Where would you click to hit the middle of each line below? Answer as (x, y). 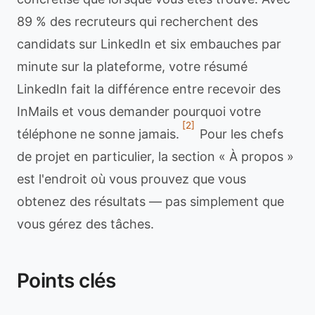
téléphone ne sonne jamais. (98, 134)
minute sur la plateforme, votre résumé (132, 66)
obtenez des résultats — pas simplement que (150, 201)
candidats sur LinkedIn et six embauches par (149, 44)
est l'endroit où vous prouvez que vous (131, 179)
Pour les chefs (240, 134)
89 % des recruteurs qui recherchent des (137, 21)
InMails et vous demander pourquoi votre (139, 111)
